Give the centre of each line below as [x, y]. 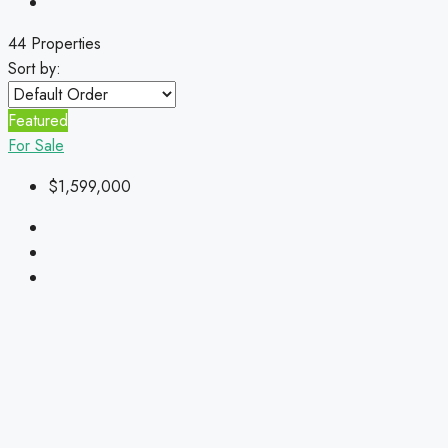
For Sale [36, 145]
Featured [38, 120]
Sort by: [34, 68]
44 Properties [54, 43]
